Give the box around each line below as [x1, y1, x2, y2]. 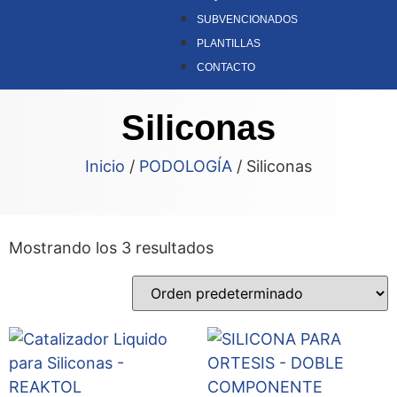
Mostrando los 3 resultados [9, 238, 214, 258]
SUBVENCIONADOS [197, 12, 299, 26]
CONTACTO [197, 60, 256, 74]
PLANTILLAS [197, 36, 261, 50]
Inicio [85, 157, 125, 176]
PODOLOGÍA [139, 157, 232, 176]
